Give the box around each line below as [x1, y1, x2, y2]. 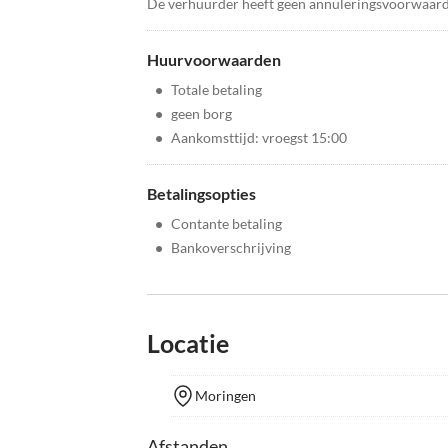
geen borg [171, 105, 232, 122]
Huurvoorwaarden [147, 50, 281, 69]
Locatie [147, 328, 229, 358]
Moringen [195, 387, 256, 404]
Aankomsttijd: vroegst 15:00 [171, 129, 347, 146]
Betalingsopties [147, 184, 256, 203]
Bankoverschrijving [171, 239, 291, 256]
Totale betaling [171, 81, 262, 98]
